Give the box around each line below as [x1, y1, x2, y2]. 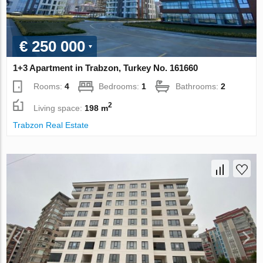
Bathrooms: [176, 82, 221, 92]
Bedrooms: [99, 82, 142, 92]
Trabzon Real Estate [13, 120, 89, 130]
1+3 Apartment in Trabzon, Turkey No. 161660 [13, 63, 198, 73]
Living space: [33, 103, 85, 113]
